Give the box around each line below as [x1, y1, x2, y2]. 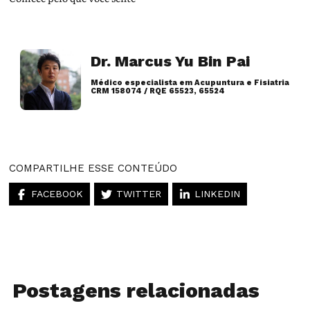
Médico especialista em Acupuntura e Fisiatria [91, 78, 290, 88]
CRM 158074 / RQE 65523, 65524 [91, 86, 226, 96]
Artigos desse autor [99, 115, 196, 126]
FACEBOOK [31, 188, 84, 200]
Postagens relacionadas [12, 278, 259, 303]
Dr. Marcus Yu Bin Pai [91, 53, 250, 71]
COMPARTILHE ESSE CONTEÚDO [9, 162, 178, 175]
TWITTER [116, 188, 162, 200]
